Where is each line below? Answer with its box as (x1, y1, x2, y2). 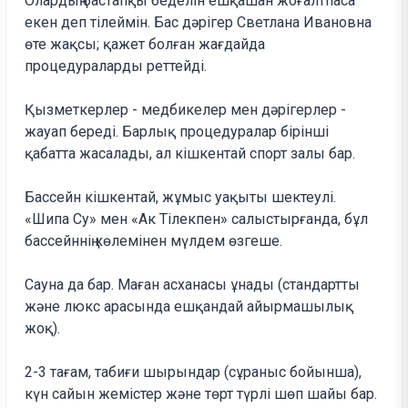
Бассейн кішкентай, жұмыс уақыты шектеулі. (25, 189, 337, 207)
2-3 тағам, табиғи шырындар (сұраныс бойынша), (25, 363, 362, 382)
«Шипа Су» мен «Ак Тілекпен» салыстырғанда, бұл (25, 210, 369, 229)
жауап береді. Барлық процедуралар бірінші (25, 123, 330, 141)
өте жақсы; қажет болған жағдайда (25, 36, 266, 54)
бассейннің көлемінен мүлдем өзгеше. (25, 232, 283, 250)
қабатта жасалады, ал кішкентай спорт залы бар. (25, 145, 356, 163)
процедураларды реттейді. (25, 57, 208, 76)
